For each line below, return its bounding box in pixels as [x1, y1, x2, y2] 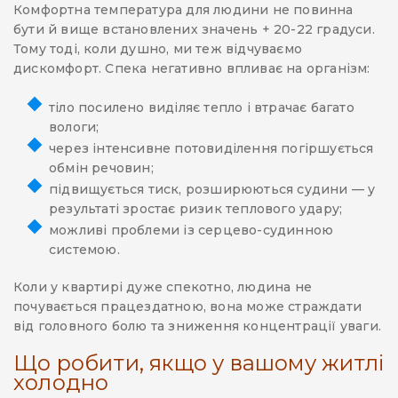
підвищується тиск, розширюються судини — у [49, 181, 376, 198]
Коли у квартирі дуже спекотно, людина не [13, 279, 312, 296]
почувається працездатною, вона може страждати [13, 298, 362, 315]
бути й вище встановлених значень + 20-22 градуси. [13, 21, 375, 38]
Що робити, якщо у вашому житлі [13, 350, 384, 377]
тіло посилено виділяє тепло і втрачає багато [49, 99, 354, 116]
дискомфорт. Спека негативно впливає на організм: [13, 60, 370, 77]
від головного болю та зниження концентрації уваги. [13, 318, 382, 335]
